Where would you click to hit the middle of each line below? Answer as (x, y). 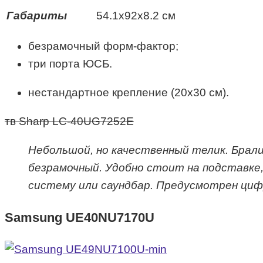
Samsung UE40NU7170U (80, 218)
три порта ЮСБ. (70, 64)
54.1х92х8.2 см (136, 16)
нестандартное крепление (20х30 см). (129, 92)
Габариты (37, 16)
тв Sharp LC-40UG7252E (69, 121)
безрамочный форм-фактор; (103, 46)
